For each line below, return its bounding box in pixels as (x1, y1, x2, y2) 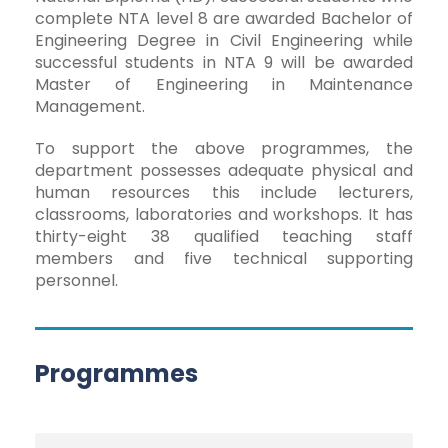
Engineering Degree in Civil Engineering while (35, 28, 413, 52)
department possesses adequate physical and (35, 158, 413, 182)
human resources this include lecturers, (35, 180, 413, 204)
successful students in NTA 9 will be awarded (35, 50, 413, 74)
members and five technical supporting (35, 246, 413, 270)
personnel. (35, 268, 118, 292)
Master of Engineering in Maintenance (35, 72, 413, 96)
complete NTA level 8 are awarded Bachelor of (35, 6, 413, 30)
